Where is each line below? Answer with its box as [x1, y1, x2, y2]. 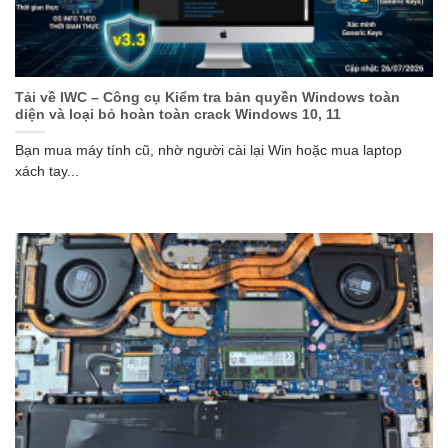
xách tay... [15, 164, 79, 180]
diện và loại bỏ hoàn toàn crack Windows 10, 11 [15, 107, 341, 123]
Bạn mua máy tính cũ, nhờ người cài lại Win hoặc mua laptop [15, 143, 402, 159]
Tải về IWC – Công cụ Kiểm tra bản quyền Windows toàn [15, 90, 400, 106]
